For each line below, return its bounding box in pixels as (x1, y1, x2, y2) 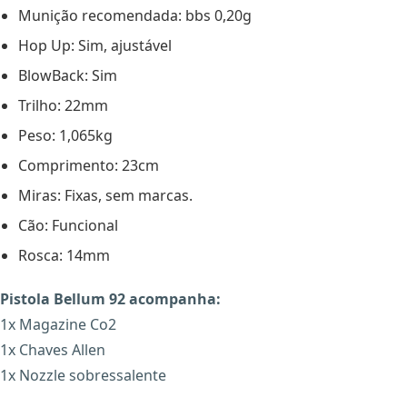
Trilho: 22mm (18, 95, 108, 116)
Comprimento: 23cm (18, 155, 159, 176)
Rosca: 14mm (18, 245, 110, 266)
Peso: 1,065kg (18, 125, 113, 146)
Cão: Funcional (18, 215, 118, 236)
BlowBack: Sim (18, 65, 117, 86)
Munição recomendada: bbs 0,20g (18, 5, 252, 26)
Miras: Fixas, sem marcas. (18, 185, 193, 206)
